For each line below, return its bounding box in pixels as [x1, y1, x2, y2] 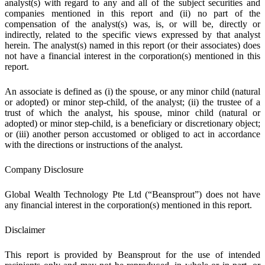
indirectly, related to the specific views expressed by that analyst [5, 29, 260, 40]
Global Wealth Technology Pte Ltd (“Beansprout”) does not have [5, 189, 260, 199]
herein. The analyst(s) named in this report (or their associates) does [5, 40, 260, 50]
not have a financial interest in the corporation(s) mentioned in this [5, 50, 260, 61]
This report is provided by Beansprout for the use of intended [5, 249, 260, 260]
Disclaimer [5, 224, 45, 235]
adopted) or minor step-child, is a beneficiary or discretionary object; [5, 118, 260, 128]
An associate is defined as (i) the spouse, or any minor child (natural [5, 86, 260, 96]
